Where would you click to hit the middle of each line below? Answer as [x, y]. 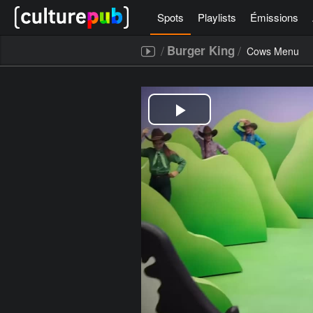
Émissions [274, 17]
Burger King [201, 50]
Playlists [217, 17]
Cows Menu [273, 51]
